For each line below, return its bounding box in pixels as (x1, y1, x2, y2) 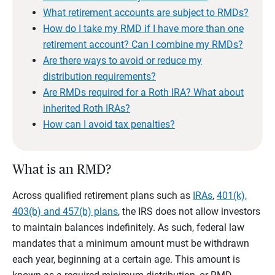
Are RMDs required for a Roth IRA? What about (43, 87, 244, 99)
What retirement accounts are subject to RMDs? (43, 7, 249, 19)
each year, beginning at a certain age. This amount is (12, 254, 240, 266)
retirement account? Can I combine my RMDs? (43, 39, 243, 51)
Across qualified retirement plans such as (12, 190, 193, 202)
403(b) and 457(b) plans (12, 206, 118, 218)
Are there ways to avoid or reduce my (43, 55, 202, 67)
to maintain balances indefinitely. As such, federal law (12, 222, 244, 234)
